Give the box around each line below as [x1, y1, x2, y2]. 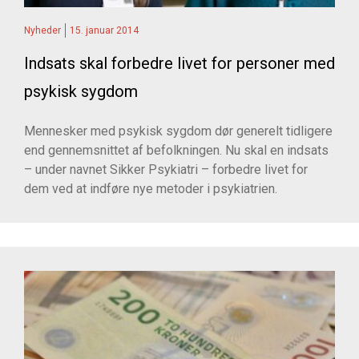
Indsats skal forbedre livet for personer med [24, 54, 335, 74]
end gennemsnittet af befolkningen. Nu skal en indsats [24, 143, 329, 159]
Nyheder [24, 25, 61, 37]
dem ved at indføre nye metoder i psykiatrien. [24, 181, 277, 197]
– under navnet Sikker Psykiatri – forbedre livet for [24, 162, 308, 178]
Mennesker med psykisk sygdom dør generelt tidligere [24, 123, 333, 139]
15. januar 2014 [70, 25, 139, 37]
